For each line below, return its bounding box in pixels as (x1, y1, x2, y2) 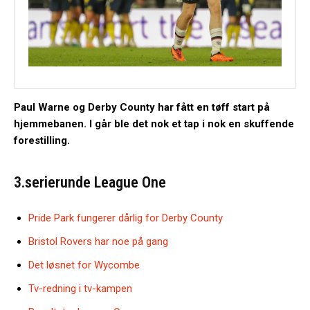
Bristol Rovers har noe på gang (28, 235, 168, 248)
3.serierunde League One (14, 173, 166, 191)
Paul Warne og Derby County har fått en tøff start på (14, 100, 270, 113)
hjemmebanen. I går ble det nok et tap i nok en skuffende (14, 117, 294, 130)
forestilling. (14, 134, 70, 147)
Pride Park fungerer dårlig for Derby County (28, 211, 223, 224)
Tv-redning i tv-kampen (28, 282, 132, 295)
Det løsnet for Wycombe (28, 258, 140, 271)
